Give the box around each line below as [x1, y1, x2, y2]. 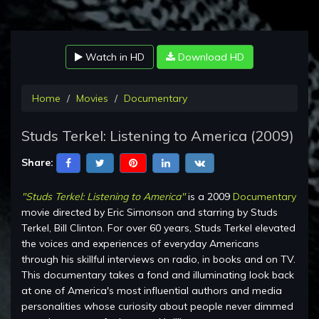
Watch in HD [83, 51, 145, 64]
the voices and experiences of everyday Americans [21, 237, 259, 251]
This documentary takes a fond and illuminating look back [21, 268, 294, 282]
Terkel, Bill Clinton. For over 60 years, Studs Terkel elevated [21, 221, 296, 235]
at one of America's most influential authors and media [21, 284, 282, 298]
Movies [76, 92, 108, 105]
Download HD [175, 51, 244, 64]
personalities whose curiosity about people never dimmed [21, 300, 293, 313]
